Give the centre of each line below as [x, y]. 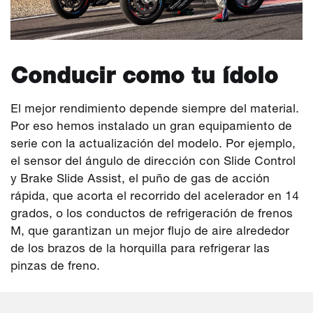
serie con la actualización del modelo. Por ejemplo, [153, 144]
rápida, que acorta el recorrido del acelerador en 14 [155, 196]
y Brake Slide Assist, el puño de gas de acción [140, 179]
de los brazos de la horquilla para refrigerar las [140, 248]
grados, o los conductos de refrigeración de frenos [152, 213]
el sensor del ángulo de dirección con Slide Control [153, 161]
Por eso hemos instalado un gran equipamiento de [151, 126]
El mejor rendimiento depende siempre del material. [155, 109]
